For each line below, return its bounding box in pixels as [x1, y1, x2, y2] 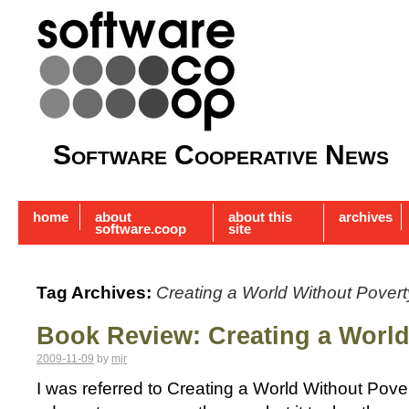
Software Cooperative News [53, 140, 389, 170]
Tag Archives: [37, 283, 156, 303]
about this [228, 209, 292, 225]
